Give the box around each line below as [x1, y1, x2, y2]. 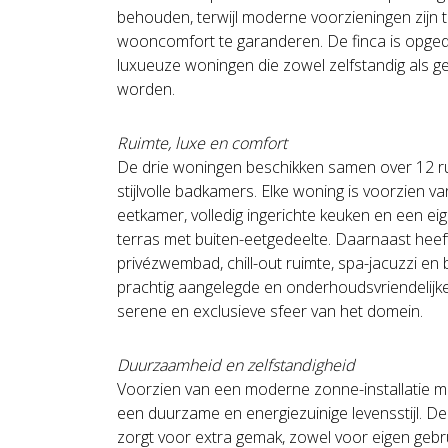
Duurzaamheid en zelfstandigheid [117, 354, 355, 377]
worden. [117, 78, 175, 101]
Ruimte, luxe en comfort [117, 132, 287, 155]
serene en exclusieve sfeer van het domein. [117, 300, 423, 323]
